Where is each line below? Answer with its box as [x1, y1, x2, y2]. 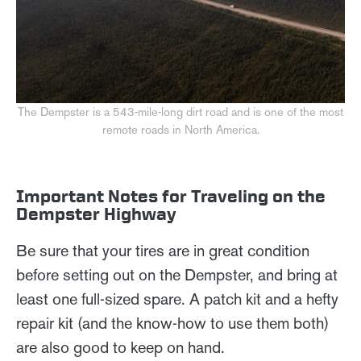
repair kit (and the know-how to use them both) [16, 313, 329, 333]
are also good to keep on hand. [16, 337, 229, 357]
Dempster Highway [16, 203, 176, 223]
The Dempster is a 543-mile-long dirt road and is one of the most [18, 104, 343, 119]
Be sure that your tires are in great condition [16, 240, 309, 260]
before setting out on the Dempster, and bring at [16, 264, 338, 284]
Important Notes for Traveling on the [16, 185, 326, 205]
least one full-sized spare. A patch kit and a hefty [16, 288, 338, 309]
